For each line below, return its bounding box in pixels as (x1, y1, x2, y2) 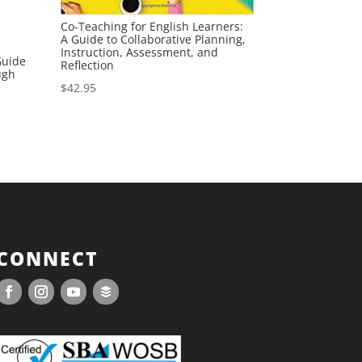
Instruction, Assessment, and (61, 44, 219, 61)
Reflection (61, 57, 115, 74)
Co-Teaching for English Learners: (61, 19, 244, 35)
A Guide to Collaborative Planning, (61, 32, 246, 48)
